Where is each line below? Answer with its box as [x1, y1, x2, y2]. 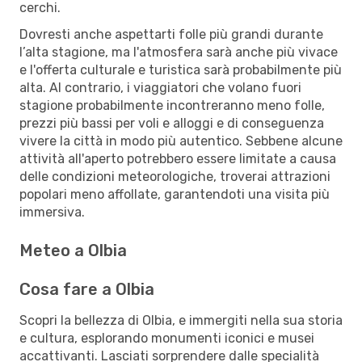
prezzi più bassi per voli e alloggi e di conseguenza [19, 115, 324, 131]
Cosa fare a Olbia [19, 279, 154, 299]
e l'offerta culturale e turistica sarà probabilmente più [19, 61, 342, 78]
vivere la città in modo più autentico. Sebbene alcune [19, 133, 343, 149]
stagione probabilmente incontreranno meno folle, [19, 97, 325, 113]
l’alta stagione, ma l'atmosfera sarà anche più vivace [19, 44, 338, 60]
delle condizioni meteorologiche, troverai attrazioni [19, 168, 330, 184]
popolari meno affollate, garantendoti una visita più [19, 186, 330, 202]
